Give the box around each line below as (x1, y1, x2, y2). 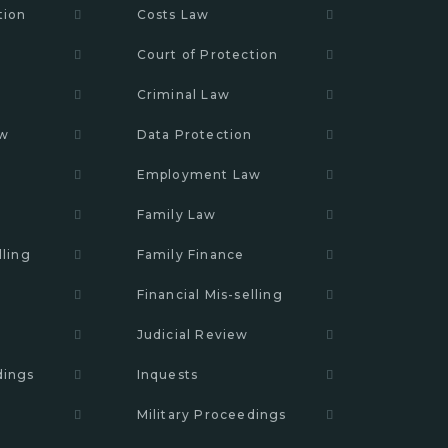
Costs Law (136, 7, 210, 22)
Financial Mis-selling (136, 287, 283, 302)
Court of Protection (136, 47, 279, 62)
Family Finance (136, 247, 245, 262)
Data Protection (136, 127, 253, 142)
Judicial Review (136, 327, 249, 342)
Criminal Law (136, 87, 231, 102)
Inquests (136, 367, 199, 382)
